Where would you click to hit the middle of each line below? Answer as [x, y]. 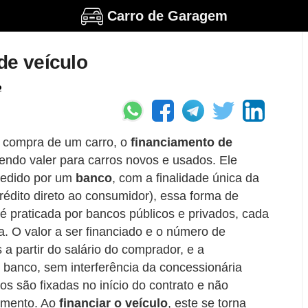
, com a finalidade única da [186, 178]
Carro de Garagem [168, 15]
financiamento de [180, 143]
